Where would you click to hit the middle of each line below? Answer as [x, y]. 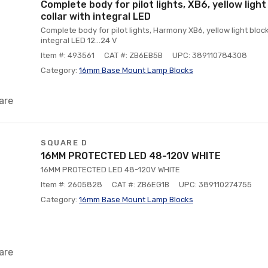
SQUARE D [64, 143]
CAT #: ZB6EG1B [141, 185]
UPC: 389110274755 [215, 185]
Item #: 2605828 [71, 185]
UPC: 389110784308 [210, 55]
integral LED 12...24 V [79, 40]
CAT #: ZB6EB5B [133, 55]
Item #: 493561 [68, 55]
